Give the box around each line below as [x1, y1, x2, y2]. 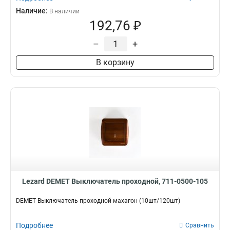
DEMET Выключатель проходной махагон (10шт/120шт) [16, 197, 180, 204]
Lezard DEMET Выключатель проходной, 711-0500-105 [22, 177, 208, 185]
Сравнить [185, 222, 214, 229]
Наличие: [16, 7, 49, 15]
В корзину [95, 57, 135, 67]
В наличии [49, 8, 80, 15]
